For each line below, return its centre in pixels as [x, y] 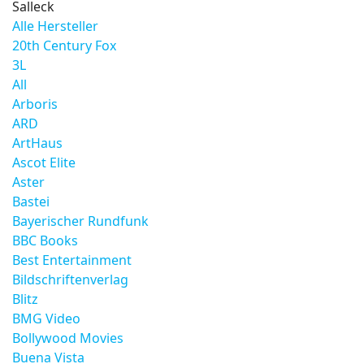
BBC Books [45, 240]
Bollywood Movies [68, 338]
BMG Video [46, 318]
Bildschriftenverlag [70, 279]
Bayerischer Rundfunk [80, 221]
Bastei [31, 201]
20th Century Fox [64, 45]
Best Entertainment [72, 260]
